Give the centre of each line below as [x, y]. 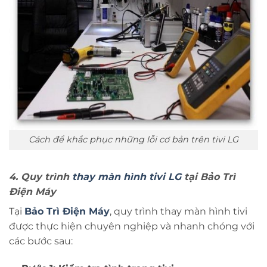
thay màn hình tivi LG [127, 177]
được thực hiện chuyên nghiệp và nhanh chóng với [132, 226]
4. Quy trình [41, 177]
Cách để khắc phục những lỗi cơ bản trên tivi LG [133, 140]
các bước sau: [41, 241]
